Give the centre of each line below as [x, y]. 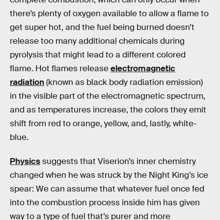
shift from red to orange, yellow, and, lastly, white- [103, 123]
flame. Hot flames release [60, 68]
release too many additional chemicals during [97, 41]
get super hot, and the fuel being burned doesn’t [102, 27]
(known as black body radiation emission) [124, 82]
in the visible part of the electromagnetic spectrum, [108, 96]
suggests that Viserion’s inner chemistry [118, 162]
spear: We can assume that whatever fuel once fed [107, 189]
